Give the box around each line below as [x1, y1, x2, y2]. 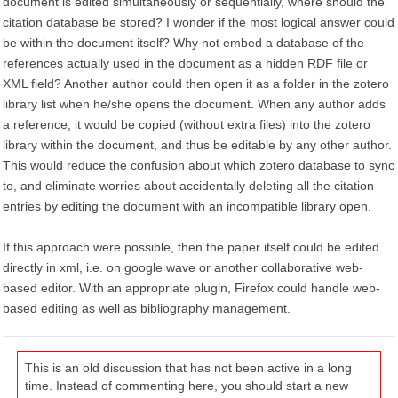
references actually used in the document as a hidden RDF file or [3, 56, 368, 70]
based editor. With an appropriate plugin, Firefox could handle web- [3, 281, 380, 295]
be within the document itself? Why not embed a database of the [3, 36, 364, 50]
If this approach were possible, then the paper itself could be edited [3, 240, 379, 254]
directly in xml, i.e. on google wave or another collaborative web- [3, 260, 363, 275]
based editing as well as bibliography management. [3, 301, 291, 315]
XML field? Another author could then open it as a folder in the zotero [3, 76, 389, 91]
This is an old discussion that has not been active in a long [25, 361, 352, 375]
